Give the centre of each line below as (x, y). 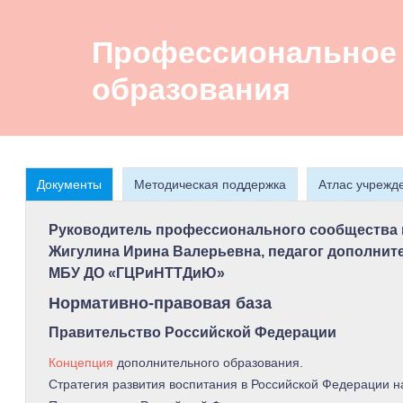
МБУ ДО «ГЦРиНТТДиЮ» (137, 273)
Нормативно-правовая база (160, 303)
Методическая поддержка (210, 185)
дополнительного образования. (208, 363)
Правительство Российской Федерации (193, 333)
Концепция (81, 363)
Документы (69, 185)
